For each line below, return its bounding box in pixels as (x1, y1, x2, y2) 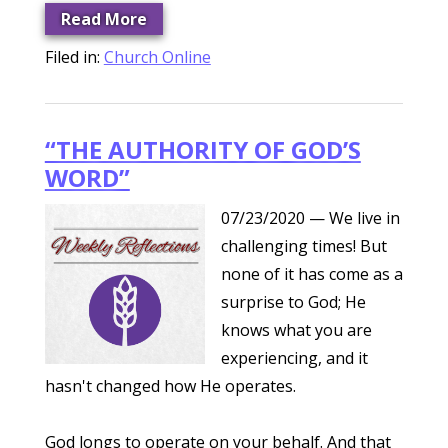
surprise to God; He (220, 291, 366, 313)
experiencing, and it (220, 347, 368, 369)
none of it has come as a (220, 263, 403, 285)
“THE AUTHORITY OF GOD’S (44, 133, 361, 166)
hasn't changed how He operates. (44, 375, 296, 397)
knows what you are (220, 319, 372, 341)
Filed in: (44, 46, 104, 68)
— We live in (308, 207, 400, 229)
